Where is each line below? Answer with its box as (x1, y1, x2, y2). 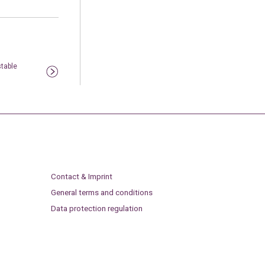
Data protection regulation (50, 203, 143, 213)
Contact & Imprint (50, 172, 112, 182)
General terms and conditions (50, 187, 153, 197)
